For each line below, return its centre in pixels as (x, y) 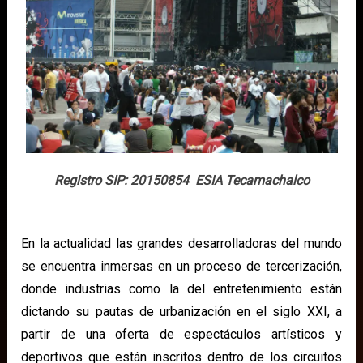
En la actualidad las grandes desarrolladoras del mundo (181, 243)
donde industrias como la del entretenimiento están (181, 288)
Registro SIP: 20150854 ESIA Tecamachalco (181, 180)
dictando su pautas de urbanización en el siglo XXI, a (181, 311)
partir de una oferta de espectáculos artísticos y (181, 334)
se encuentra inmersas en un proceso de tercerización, (181, 266)
